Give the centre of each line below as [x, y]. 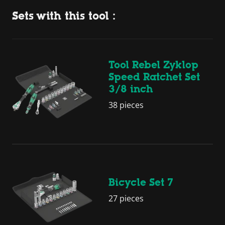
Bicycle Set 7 [141, 183]
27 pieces [126, 199]
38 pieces [126, 105]
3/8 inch [131, 89]
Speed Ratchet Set [154, 77]
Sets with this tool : [64, 16]
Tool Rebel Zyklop [153, 65]
